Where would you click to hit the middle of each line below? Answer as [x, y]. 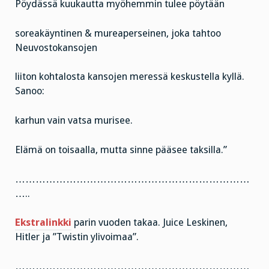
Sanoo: [30, 91]
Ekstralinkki [43, 223]
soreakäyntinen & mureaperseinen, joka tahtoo [118, 33]
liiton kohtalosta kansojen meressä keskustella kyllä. [130, 77]
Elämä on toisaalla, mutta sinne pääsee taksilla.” [121, 150]
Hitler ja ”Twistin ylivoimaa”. [77, 237]
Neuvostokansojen [56, 47]
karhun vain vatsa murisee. [74, 121]
